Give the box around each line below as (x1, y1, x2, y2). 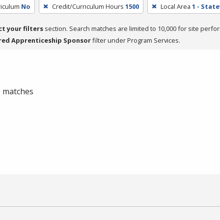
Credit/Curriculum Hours (52, 1, 124, 11)
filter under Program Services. (91, 35, 180, 45)
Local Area (160, 1, 191, 11)
